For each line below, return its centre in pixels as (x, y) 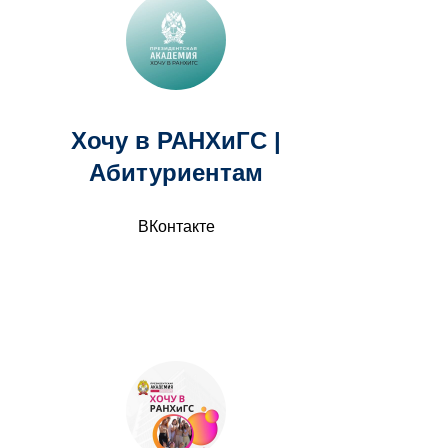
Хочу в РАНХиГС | (176, 140)
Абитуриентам (176, 172)
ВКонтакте (176, 226)
